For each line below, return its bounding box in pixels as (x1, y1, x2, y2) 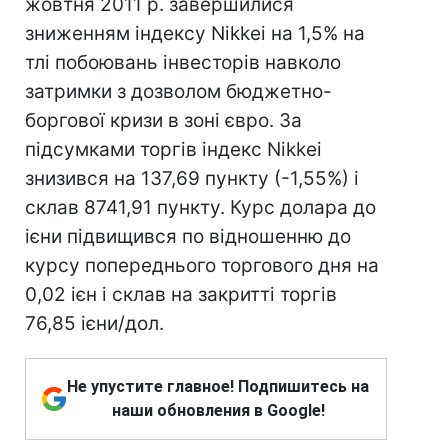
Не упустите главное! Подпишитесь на (67, 377, 369, 396)
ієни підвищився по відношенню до (25, 225, 351, 248)
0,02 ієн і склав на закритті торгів (25, 283, 337, 306)
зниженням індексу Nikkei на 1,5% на (25, 22, 365, 45)
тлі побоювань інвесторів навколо (25, 51, 341, 74)
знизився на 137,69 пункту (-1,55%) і (25, 167, 359, 190)
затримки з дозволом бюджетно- (25, 80, 332, 103)
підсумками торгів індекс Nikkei (25, 138, 322, 161)
